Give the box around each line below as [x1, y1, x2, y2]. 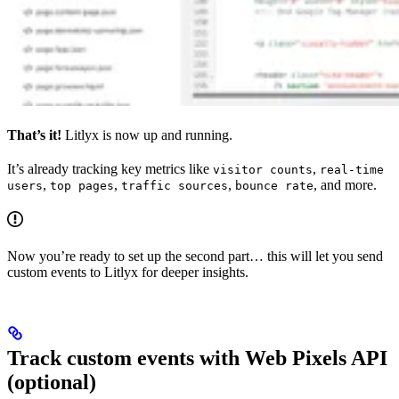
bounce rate [235, 178, 313, 192]
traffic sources [121, 178, 228, 192]
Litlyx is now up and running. [61, 126, 232, 142]
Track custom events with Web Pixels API [7, 346, 387, 370]
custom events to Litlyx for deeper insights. [7, 264, 248, 280]
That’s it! [7, 126, 61, 142]
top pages [50, 178, 114, 192]
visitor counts [213, 162, 313, 176]
